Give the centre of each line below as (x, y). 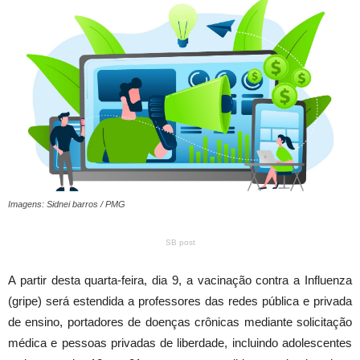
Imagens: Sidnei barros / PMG (67, 205)
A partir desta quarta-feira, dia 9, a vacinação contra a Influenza (180, 280)
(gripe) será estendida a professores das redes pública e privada (180, 301)
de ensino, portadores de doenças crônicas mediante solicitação (180, 322)
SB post (180, 243)
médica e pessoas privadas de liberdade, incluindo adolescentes (180, 343)
